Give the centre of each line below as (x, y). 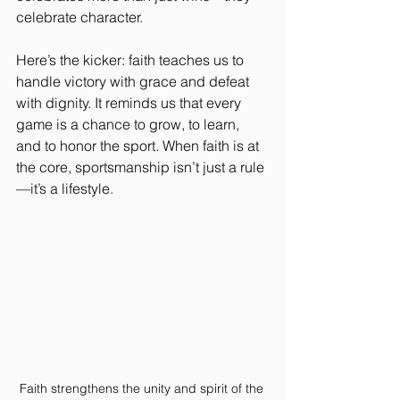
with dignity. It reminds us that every (130, 102)
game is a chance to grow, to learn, (129, 124)
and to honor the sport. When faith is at (139, 145)
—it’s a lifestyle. (65, 188)
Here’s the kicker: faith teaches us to (132, 59)
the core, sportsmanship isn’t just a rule (140, 167)
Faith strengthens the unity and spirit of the (143, 388)
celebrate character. (79, 17)
